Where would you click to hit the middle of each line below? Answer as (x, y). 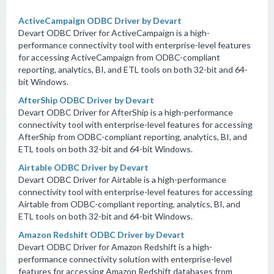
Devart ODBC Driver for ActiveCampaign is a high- (114, 33)
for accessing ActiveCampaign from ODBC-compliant (119, 57)
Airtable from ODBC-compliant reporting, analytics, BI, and (129, 204)
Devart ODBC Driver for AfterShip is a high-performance (126, 112)
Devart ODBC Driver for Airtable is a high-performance (122, 180)
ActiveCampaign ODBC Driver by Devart (100, 20)
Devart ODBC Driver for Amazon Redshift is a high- (115, 247)
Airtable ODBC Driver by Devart (83, 167)
